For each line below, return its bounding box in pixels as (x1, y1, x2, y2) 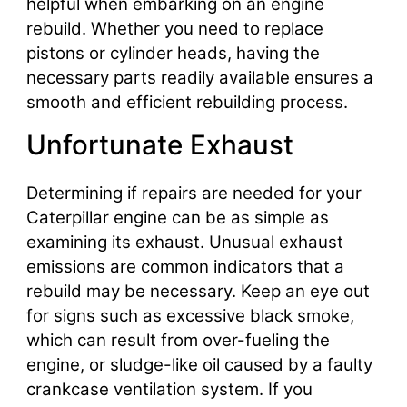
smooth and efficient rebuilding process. (25, 91, 348, 113)
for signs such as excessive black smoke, (25, 305, 354, 327)
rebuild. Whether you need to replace (25, 17, 323, 39)
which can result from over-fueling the (25, 330, 330, 352)
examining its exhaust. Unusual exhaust (25, 232, 343, 253)
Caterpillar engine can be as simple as (25, 207, 329, 229)
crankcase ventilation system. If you (25, 379, 313, 401)
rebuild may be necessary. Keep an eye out (25, 281, 370, 303)
